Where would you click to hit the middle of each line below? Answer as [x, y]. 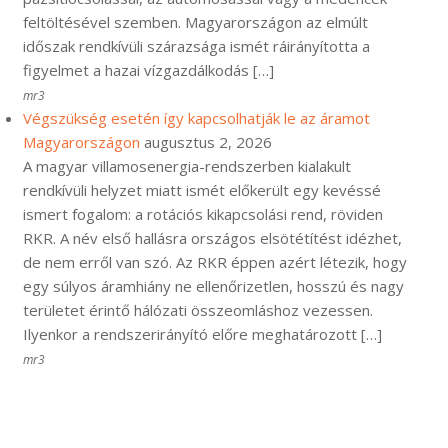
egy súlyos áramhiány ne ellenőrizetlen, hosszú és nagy [213, 286]
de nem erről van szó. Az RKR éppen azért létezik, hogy [215, 262]
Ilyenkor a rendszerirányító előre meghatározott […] [202, 334]
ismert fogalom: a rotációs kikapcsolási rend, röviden [203, 214]
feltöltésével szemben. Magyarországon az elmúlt [195, 22]
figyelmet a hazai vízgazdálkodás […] [148, 70]
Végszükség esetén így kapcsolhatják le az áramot [196, 118]
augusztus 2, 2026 [208, 142]
